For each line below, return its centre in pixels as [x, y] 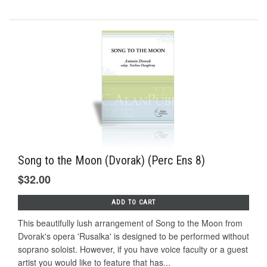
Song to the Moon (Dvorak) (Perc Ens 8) [111, 161]
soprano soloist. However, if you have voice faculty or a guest [133, 249]
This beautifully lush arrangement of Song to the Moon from [130, 223]
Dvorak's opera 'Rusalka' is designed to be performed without [133, 236]
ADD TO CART [133, 203]
